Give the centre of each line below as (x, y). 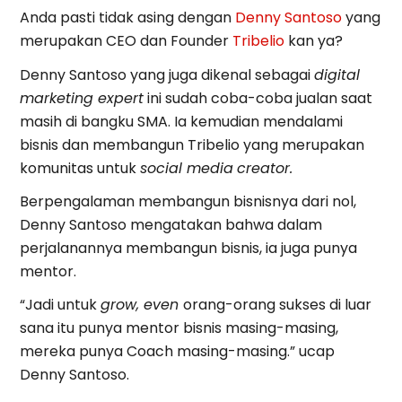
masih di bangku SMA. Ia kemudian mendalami (182, 121)
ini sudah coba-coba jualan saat (258, 98)
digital (337, 74)
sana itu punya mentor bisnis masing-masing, (179, 328)
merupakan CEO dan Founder (127, 41)
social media (187, 168)
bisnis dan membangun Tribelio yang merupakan (192, 144)
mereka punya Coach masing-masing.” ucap (178, 351)
